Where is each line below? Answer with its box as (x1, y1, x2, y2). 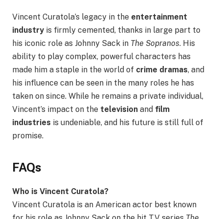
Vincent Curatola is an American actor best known (12, 199, 197, 209)
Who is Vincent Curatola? (12, 186, 109, 196)
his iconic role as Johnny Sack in (12, 39, 131, 48)
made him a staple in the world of (12, 65, 136, 75)
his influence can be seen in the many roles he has (12, 78, 194, 88)
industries (12, 118, 51, 128)
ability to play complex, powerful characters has (12, 52, 191, 62)
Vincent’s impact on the (12, 105, 100, 114)
